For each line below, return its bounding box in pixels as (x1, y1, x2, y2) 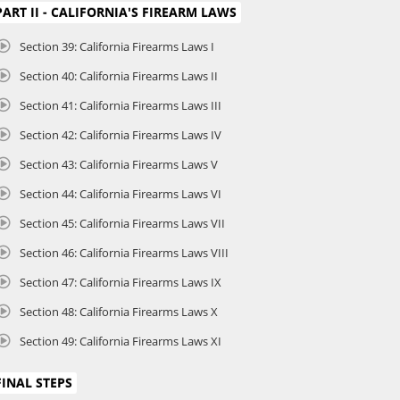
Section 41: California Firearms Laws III (20, 96, 221, 113)
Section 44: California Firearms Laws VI (20, 185, 221, 202)
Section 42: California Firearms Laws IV (20, 126, 221, 143)
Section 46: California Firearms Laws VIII (20, 244, 229, 261)
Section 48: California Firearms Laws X (20, 303, 218, 320)
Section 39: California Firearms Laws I (20, 37, 214, 54)
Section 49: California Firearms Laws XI (20, 332, 221, 349)
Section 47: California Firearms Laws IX (20, 273, 221, 290)
